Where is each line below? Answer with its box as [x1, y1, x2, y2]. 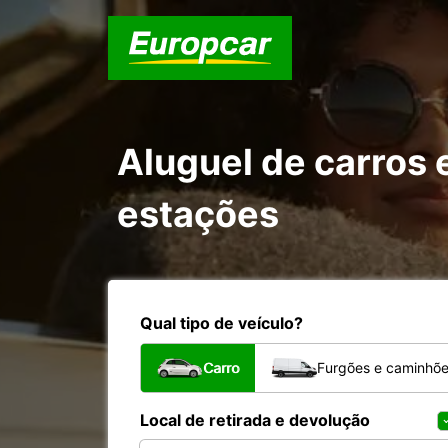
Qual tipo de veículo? [140, 313, 303, 333]
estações [117, 192, 279, 236]
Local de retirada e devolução [140, 410, 370, 430]
